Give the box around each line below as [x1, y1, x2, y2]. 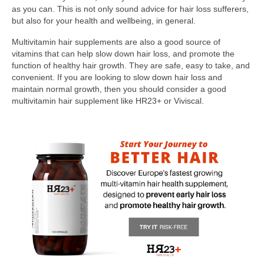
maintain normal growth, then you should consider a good [12, 84, 226, 94]
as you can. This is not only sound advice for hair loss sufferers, [12, 4, 249, 14]
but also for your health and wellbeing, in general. [12, 16, 196, 26]
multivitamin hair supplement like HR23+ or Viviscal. [12, 96, 204, 106]
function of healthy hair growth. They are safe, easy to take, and [12, 61, 250, 71]
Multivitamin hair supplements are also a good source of [12, 37, 220, 47]
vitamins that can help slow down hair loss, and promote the [12, 49, 235, 59]
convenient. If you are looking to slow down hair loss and [12, 72, 222, 82]
